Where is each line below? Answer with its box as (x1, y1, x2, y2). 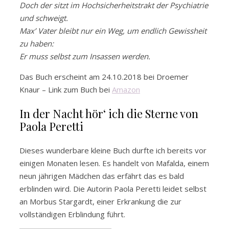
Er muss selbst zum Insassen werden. (19, 51, 150, 62)
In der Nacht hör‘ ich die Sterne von (19, 106, 198, 122)
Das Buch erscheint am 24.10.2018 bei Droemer (19, 72, 189, 82)
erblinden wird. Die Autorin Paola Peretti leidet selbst (19, 184, 207, 194)
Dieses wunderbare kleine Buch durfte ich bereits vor (19, 145, 207, 156)
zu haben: (19, 38, 56, 49)
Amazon (112, 84, 140, 95)
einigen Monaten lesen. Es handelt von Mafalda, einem (19, 158, 209, 169)
